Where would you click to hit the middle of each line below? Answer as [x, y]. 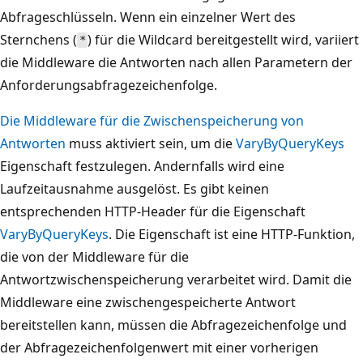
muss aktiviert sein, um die [151, 143]
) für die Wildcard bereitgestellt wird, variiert [224, 39]
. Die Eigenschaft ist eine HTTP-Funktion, [232, 234]
